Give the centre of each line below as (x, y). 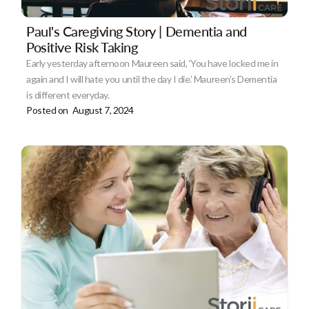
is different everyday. (68, 95)
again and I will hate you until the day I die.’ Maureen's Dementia (152, 79)
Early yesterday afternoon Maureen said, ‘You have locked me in (152, 63)
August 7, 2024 (103, 110)
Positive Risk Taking (82, 47)
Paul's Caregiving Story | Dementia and (137, 31)
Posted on (47, 110)
